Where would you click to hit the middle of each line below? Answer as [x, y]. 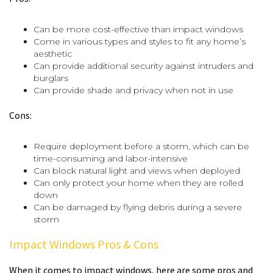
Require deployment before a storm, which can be [141, 146]
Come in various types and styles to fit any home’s [140, 41]
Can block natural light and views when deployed [137, 170]
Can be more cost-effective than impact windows [138, 29]
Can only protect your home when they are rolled [138, 183]
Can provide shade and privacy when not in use [133, 90]
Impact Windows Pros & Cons [84, 244]
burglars [51, 78]
